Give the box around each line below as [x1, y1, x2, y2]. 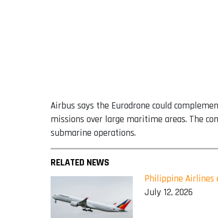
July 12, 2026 [145, 186, 193, 199]
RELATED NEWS [51, 156, 109, 169]
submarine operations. [51, 127, 136, 140]
